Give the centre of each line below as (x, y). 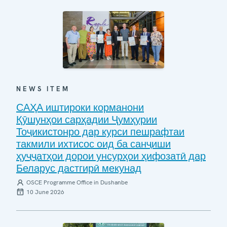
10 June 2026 (45, 192)
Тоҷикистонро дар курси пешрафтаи (100, 131)
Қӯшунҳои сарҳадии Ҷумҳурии (87, 119)
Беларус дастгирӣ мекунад (79, 168)
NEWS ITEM (43, 89)
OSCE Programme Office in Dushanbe (77, 182)
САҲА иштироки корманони (80, 107)
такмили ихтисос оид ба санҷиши (93, 144)
